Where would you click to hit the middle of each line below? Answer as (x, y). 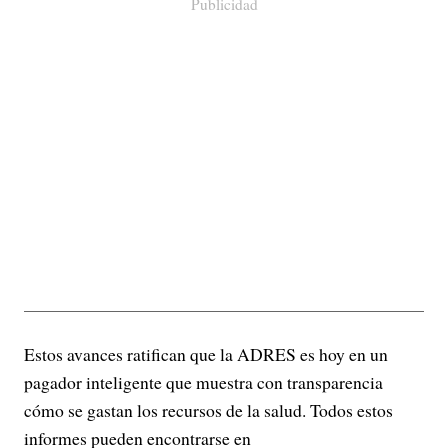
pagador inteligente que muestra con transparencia (203, 381)
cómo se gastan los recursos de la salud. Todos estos (208, 409)
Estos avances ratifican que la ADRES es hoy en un (206, 353)
